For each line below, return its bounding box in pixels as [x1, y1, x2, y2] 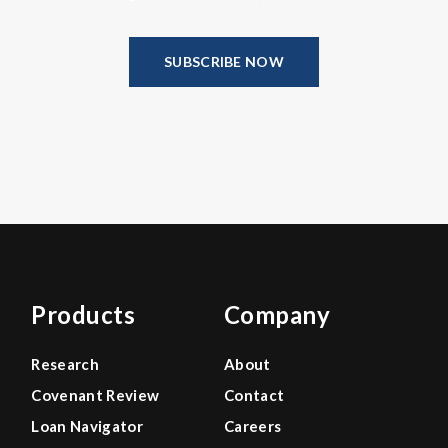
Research [31, 355, 99, 374]
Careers [223, 417, 282, 436]
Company [223, 300, 331, 330]
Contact [223, 386, 285, 405]
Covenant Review [31, 386, 160, 405]
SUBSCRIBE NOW [164, 53, 284, 71]
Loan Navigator [31, 417, 143, 436]
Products [31, 300, 136, 330]
